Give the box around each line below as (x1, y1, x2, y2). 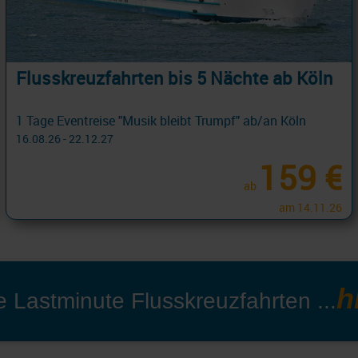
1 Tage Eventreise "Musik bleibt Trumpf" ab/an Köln (15, 112, 306, 130)
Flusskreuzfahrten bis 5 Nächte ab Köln (15, 66, 333, 90)
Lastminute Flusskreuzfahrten (13, 288, 311, 314)
